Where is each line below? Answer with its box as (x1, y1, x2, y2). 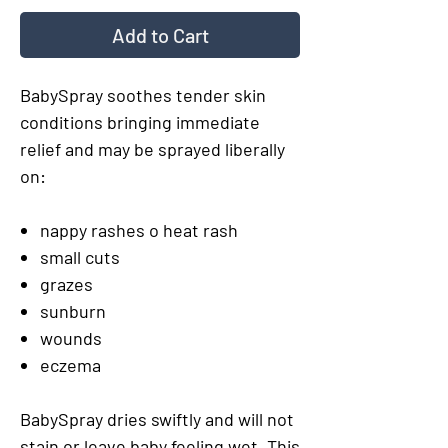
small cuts (40, 246, 120, 268)
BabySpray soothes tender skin (20, 84, 266, 106)
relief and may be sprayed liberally (20, 138, 285, 160)
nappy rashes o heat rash (40, 219, 238, 241)
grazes (40, 273, 93, 295)
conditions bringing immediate (20, 111, 260, 133)
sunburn (40, 300, 106, 322)
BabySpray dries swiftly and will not (20, 408, 294, 430)
